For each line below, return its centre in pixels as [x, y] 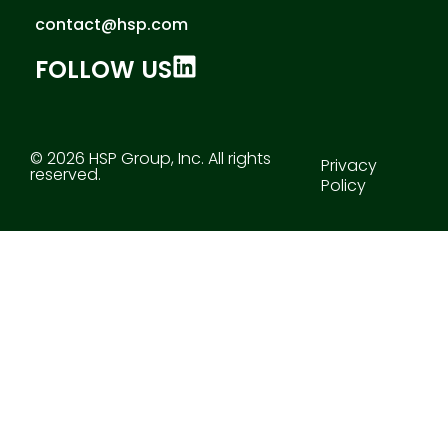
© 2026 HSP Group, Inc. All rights [150, 158]
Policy [344, 185]
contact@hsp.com [111, 24]
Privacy [349, 165]
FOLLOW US [103, 69]
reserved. [65, 174]
